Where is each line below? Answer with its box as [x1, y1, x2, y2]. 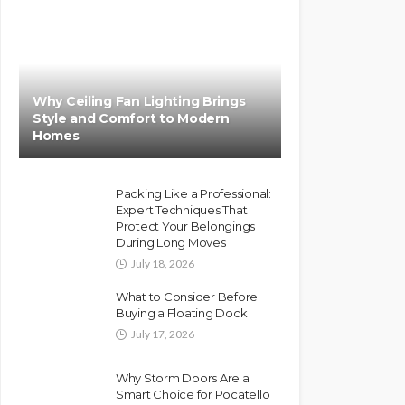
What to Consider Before [116, 288, 259, 304]
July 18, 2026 [131, 256, 194, 270]
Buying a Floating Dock [116, 305, 248, 320]
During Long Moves [116, 234, 226, 250]
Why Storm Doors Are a [116, 370, 250, 385]
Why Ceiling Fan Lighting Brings [33, 92, 246, 109]
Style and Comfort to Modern [33, 109, 230, 127]
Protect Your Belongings [116, 218, 256, 233]
